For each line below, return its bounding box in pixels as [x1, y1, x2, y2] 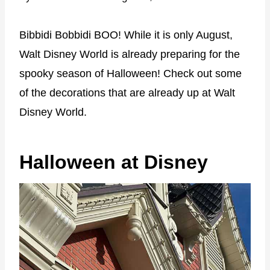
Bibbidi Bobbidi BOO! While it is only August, [19, 28, 233, 41]
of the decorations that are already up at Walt [19, 86, 235, 99]
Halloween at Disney [19, 151, 208, 173]
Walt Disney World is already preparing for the [19, 48, 240, 60]
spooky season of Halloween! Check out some [19, 67, 242, 80]
